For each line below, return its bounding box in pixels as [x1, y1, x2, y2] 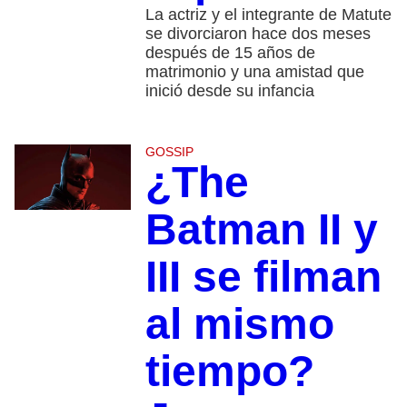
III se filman [144, 253, 382, 302]
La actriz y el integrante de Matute [144, 5, 392, 25]
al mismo [144, 300, 334, 349]
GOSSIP [144, 144, 194, 160]
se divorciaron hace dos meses [144, 25, 371, 44]
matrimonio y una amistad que [144, 63, 364, 82]
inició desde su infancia [144, 82, 314, 101]
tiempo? [144, 347, 314, 396]
